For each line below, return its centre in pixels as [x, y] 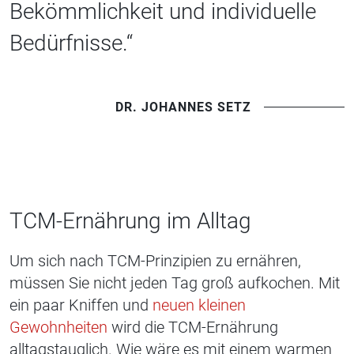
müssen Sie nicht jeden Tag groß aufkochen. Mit [175, 283]
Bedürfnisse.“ [71, 43]
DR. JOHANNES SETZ [183, 107]
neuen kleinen [197, 305]
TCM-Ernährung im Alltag [130, 221]
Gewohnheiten [58, 328]
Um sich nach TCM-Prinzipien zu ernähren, [155, 261]
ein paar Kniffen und [79, 305]
